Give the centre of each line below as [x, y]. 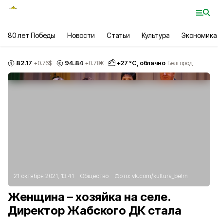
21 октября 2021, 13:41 [44, 176]
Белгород [180, 63]
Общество [94, 176]
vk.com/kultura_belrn [160, 176]
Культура [155, 35]
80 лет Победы [32, 35]
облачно [153, 63]
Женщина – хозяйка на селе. [89, 197]
